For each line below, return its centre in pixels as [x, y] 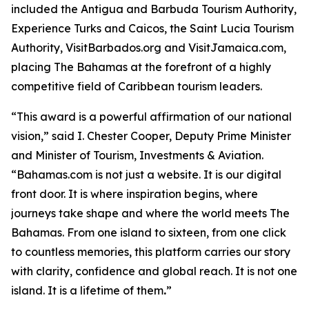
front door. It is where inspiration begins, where [134, 194]
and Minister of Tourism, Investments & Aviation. [137, 155]
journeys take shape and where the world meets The [150, 213]
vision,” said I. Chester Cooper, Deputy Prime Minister [151, 136]
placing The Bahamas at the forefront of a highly [141, 67]
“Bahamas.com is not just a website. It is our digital [146, 175]
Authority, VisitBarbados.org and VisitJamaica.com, [149, 48]
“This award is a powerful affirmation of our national [151, 117]
